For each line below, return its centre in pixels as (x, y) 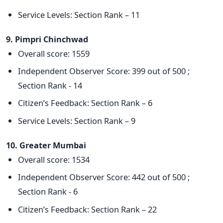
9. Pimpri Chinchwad (47, 39)
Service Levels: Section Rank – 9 (77, 120)
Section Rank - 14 (50, 86)
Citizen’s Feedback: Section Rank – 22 (87, 209)
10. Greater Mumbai (46, 145)
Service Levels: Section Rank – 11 (79, 14)
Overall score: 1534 (54, 159)
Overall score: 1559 (54, 53)
